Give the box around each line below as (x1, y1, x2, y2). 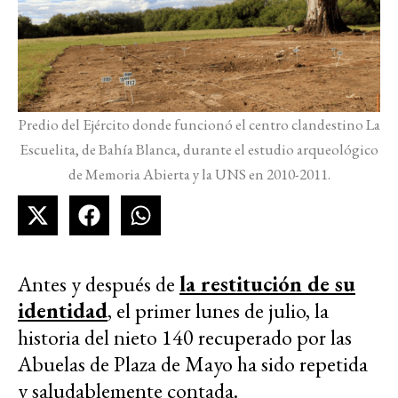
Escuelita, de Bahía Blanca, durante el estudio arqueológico (20, 139, 378, 160)
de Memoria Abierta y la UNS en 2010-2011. (68, 164, 330, 185)
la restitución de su (179, 270, 355, 298)
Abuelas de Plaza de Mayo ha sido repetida (18, 350, 368, 378)
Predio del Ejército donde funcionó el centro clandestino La (18, 115, 380, 135)
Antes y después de (18, 270, 179, 298)
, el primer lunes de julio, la (107, 297, 329, 325)
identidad (18, 297, 107, 325)
